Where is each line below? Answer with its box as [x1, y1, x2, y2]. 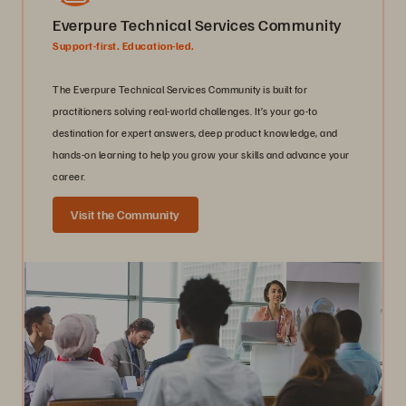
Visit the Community [71, 206, 180, 222]
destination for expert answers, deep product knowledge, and [53, 125, 338, 140]
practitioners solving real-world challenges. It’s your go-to [53, 103, 317, 118]
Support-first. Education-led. [53, 38, 195, 53]
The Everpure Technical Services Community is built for [53, 82, 307, 96]
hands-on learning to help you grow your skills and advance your [53, 147, 350, 161]
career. [53, 169, 86, 183]
